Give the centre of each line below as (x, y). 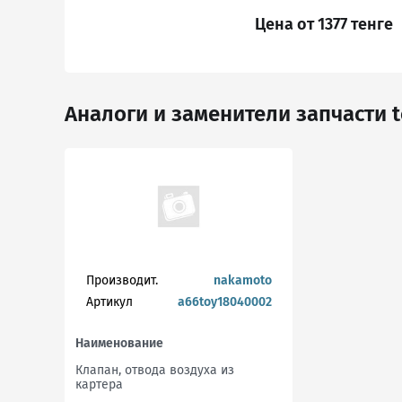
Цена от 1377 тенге (324, 24)
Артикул (109, 302)
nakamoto (242, 280)
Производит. (122, 280)
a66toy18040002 (224, 302)
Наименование (119, 343)
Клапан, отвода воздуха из (155, 370)
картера (99, 385)
